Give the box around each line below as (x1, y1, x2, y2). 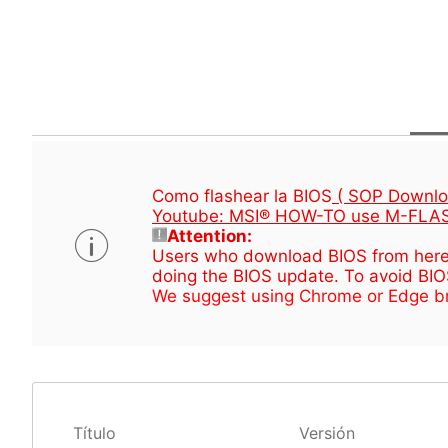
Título (73, 423, 116, 443)
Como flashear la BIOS (152, 186, 332, 206)
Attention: (167, 226, 252, 246)
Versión (298, 423, 355, 443)
